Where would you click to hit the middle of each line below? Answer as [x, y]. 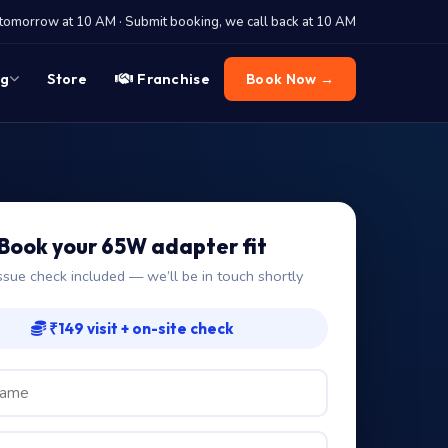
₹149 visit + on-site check [139, 328]
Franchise [173, 79]
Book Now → [290, 79]
